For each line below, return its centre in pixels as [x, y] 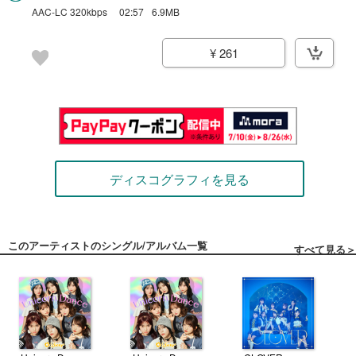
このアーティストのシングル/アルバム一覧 [108, 246]
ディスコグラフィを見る [180, 180]
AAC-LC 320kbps [70, 11]
